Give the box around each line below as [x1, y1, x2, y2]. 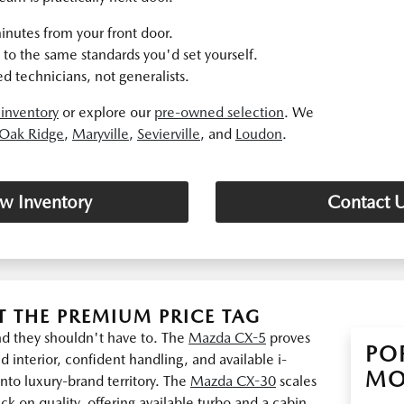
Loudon [235, 125, 282, 142]
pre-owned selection [154, 104, 284, 121]
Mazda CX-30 [190, 372, 276, 390]
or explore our [59, 104, 154, 121]
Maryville [72, 125, 129, 142]
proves [266, 329, 310, 346]
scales [276, 372, 317, 390]
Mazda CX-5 [188, 329, 266, 346]
